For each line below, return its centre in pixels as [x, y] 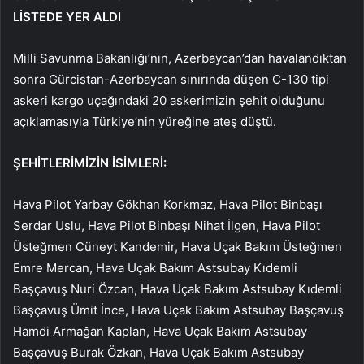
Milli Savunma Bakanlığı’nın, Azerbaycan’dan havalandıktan [180, 58]
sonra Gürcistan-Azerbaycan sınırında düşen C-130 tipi [171, 79]
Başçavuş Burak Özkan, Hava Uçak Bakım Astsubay [158, 352]
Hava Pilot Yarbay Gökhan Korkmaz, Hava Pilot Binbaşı [168, 204]
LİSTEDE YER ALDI [67, 16]
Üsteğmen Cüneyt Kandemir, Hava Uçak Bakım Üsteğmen [178, 246]
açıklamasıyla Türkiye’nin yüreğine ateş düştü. [145, 121]
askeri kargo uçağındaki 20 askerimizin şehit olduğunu [169, 100]
